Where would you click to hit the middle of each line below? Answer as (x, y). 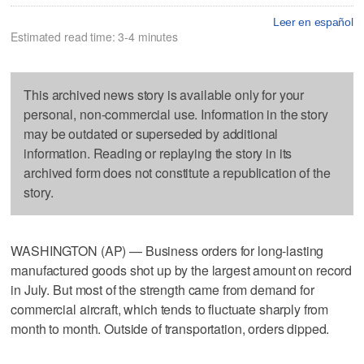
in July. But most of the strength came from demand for (162, 289)
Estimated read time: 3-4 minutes (94, 36)
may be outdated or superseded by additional (151, 133)
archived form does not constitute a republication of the (177, 172)
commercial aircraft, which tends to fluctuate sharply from (170, 309)
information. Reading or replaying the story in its (158, 153)
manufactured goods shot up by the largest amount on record (182, 270)
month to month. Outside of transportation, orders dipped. (170, 328)
